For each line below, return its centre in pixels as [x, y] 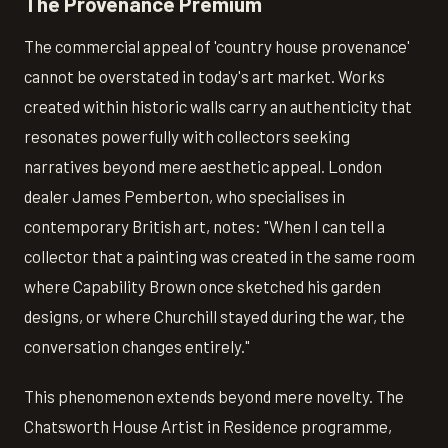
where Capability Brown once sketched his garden [202, 286]
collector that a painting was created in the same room [219, 256]
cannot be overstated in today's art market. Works [204, 76]
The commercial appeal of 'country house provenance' [217, 46]
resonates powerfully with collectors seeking [187, 136]
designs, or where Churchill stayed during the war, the [214, 316]
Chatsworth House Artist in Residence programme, [208, 426]
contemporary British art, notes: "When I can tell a [204, 226]
